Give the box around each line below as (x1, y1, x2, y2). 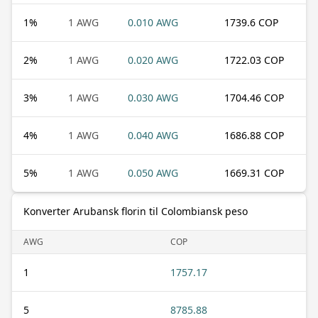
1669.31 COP (224, 165, 284, 180)
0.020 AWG (128, 53, 178, 67)
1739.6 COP (224, 15, 278, 29)
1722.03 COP (224, 53, 284, 67)
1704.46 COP (224, 90, 284, 104)
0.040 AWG (128, 128, 178, 142)
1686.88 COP (224, 128, 284, 142)
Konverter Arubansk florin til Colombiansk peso (23, 204, 248, 218)
